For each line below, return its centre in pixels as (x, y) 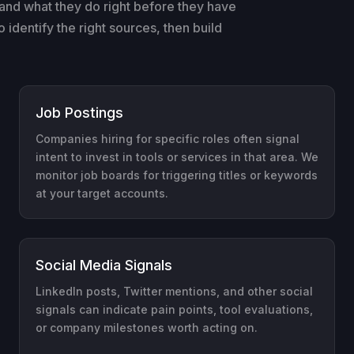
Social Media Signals (104, 265)
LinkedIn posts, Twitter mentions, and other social (174, 291)
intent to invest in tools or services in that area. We (177, 156)
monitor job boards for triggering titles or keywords (177, 175)
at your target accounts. (102, 193)
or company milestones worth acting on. (147, 327)
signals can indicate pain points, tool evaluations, (174, 309)
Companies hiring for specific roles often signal (168, 138)
